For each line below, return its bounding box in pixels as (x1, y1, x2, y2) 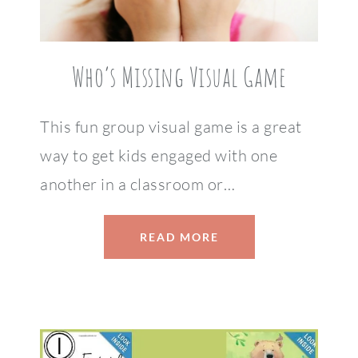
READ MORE (139, 230, 219, 245)
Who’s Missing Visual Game (71, 59, 287, 94)
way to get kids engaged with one (40, 145, 277, 166)
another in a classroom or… (40, 174, 235, 195)
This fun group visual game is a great (40, 117, 302, 137)
